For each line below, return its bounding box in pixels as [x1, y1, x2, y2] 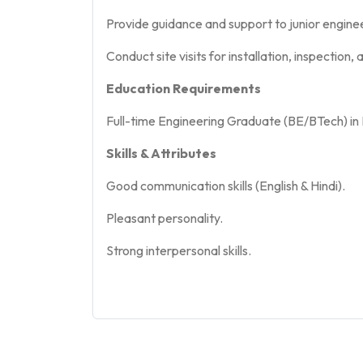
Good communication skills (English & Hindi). [106, 177, 345, 194]
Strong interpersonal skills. [106, 242, 251, 258]
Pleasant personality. [106, 210, 223, 226]
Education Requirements [106, 80, 261, 96]
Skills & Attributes [106, 145, 216, 161]
